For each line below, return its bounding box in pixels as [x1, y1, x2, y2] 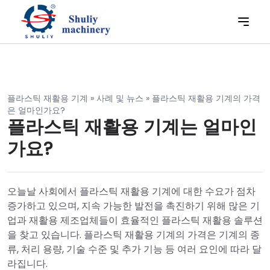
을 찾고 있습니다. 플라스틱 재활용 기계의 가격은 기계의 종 [7, 228, 260, 242]
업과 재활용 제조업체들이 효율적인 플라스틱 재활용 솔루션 [7, 213, 263, 227]
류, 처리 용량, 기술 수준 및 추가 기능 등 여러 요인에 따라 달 [7, 242, 262, 256]
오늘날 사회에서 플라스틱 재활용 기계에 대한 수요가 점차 [7, 184, 256, 198]
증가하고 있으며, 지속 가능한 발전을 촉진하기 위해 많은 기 [7, 199, 260, 213]
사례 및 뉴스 [96, 92, 143, 104]
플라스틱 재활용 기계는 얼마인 [7, 115, 257, 140]
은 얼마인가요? [7, 104, 65, 116]
